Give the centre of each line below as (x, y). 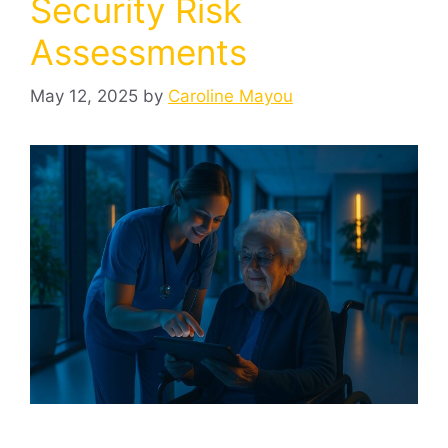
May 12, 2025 (84, 96)
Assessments (138, 51)
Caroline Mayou (230, 96)
